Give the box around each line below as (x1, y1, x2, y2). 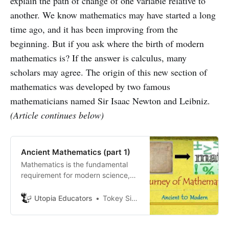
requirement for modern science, (21, 170, 130, 179)
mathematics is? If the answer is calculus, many (10, 51, 187, 64)
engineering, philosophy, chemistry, (21, 181, 140, 190)
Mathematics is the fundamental (21, 159, 128, 169)
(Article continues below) (10, 108, 104, 121)
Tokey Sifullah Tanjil (103, 193, 131, 202)
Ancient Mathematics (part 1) (21, 147, 130, 157)
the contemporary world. (21, 202, 103, 212)
